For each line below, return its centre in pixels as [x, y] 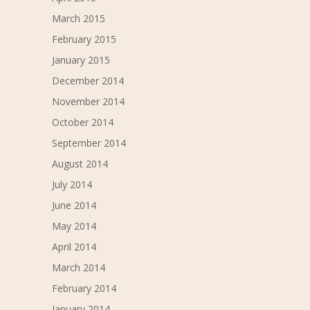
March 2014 [78, 268]
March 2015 [78, 19]
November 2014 [88, 102]
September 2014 [89, 143]
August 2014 [80, 164]
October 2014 [82, 122]
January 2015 [81, 60]
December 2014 [88, 81]
